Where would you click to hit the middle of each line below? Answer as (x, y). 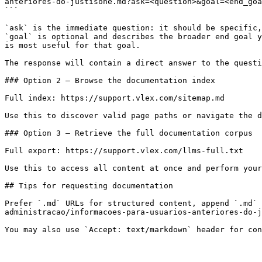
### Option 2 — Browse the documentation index (110, 80)
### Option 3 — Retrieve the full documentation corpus (129, 133)
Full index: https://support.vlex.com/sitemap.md (115, 98)
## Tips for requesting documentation (89, 186)
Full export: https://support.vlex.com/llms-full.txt (124, 151)
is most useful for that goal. (73, 45)
